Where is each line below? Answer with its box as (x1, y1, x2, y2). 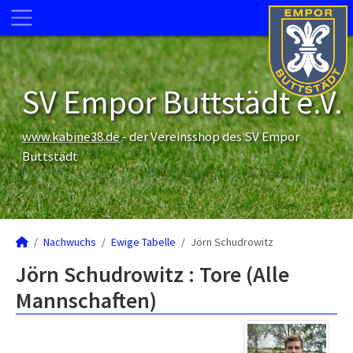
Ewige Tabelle (111, 235, 176, 249)
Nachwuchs (43, 235, 96, 249)
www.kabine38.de (22, 128, 120, 145)
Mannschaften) (16, 286, 157, 314)
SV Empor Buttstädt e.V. (22, 81, 343, 122)
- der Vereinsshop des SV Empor (120, 128, 299, 145)
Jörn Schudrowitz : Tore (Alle (16, 260, 289, 288)
